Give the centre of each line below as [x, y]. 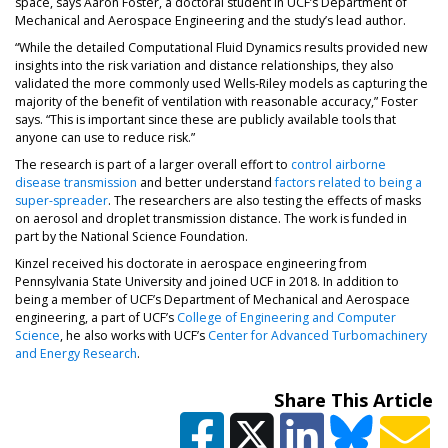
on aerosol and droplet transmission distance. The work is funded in [211, 219]
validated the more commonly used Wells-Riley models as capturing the [221, 83]
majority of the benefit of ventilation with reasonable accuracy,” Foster [216, 101]
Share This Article [353, 399]
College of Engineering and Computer [286, 318]
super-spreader [61, 201]
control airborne [338, 165]
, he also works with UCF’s [134, 336]
